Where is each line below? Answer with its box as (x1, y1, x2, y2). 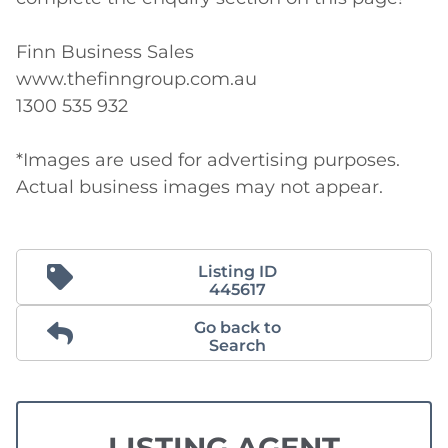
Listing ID (197, 262, 277, 282)
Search (208, 336, 266, 356)
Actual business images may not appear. (16, 176, 388, 199)
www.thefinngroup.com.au (16, 68, 257, 91)
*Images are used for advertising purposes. (16, 149, 400, 172)
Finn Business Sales (16, 41, 194, 64)
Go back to (193, 318, 281, 338)
